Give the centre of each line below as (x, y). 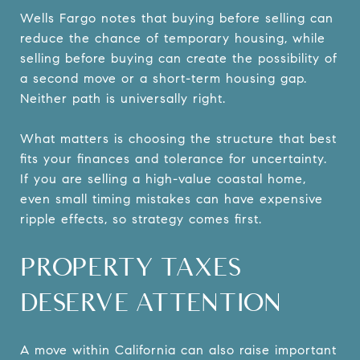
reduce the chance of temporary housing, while (173, 38)
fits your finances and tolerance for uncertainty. (174, 158)
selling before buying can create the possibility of (179, 58)
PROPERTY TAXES (131, 266)
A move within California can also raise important (178, 350)
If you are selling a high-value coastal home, (163, 178)
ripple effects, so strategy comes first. (141, 219)
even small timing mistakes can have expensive (172, 198)
